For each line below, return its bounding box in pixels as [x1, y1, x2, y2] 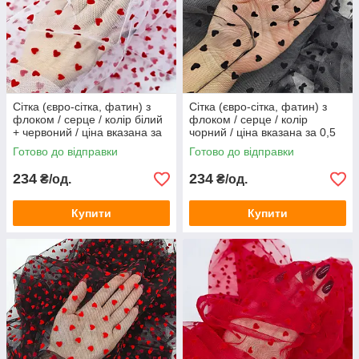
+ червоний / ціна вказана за [13, 126, 162, 139]
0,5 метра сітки [13, 139, 91, 151]
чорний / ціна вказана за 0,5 [189, 126, 336, 139]
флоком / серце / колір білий [13, 113, 163, 126]
